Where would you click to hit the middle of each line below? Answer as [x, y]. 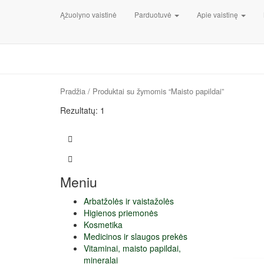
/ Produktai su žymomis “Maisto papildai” [155, 91]
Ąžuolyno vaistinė [88, 14]
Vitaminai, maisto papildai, [132, 248]
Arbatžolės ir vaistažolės [129, 201]
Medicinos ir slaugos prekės [136, 236]
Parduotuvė [154, 14]
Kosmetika [103, 225]
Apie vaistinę [218, 14]
